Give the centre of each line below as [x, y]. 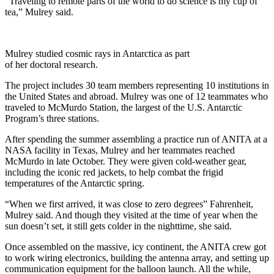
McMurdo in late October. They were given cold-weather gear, [126, 161]
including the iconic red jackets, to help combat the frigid [114, 172]
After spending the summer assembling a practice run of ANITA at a [136, 139]
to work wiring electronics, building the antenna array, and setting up [137, 257]
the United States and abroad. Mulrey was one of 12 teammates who [136, 96]
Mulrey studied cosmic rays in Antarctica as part [97, 53]
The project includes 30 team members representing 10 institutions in [137, 85]
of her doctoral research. [51, 64]
